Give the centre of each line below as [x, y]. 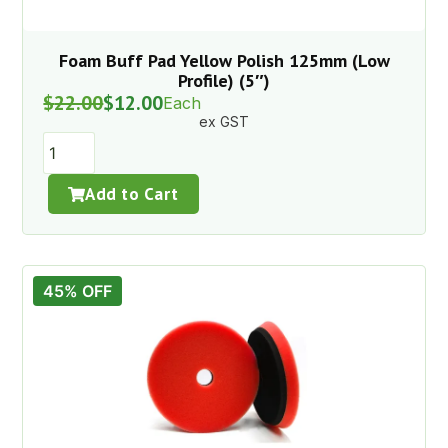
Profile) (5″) [224, 81]
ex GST [224, 122]
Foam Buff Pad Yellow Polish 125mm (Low [224, 61]
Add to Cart [132, 194]
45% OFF [78, 291]
